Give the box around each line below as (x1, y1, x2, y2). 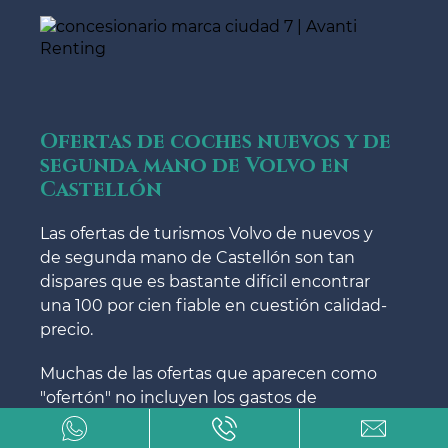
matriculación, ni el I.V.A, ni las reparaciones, (40, 411, 384, 431)
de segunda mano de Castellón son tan (40, 247, 355, 267)
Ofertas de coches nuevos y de (40, 127, 391, 156)
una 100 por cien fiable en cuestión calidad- (40, 295, 387, 315)
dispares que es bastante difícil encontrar (40, 271, 370, 291)
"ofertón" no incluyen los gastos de (40, 387, 317, 407)
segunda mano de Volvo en (40, 151, 349, 180)
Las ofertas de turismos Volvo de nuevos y (40, 223, 373, 243)
